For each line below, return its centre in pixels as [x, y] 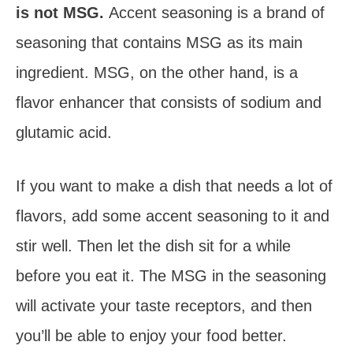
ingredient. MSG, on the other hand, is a [157, 72]
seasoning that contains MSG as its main [159, 43]
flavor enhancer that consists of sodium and [169, 102]
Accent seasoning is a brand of [217, 13]
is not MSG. [62, 13]
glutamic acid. [64, 132]
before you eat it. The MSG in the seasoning [171, 276]
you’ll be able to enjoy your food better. [151, 336]
